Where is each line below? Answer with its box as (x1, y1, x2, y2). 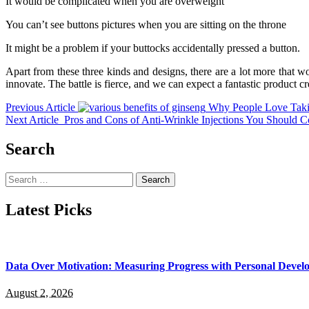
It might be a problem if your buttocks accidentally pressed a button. (6, 41, 300, 54)
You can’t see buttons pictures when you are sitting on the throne (6, 18, 286, 30)
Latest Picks (6, 200, 92, 219)
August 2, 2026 (6, 287, 73, 299)
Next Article (6, 113, 59, 126)
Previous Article (6, 101, 75, 113)
